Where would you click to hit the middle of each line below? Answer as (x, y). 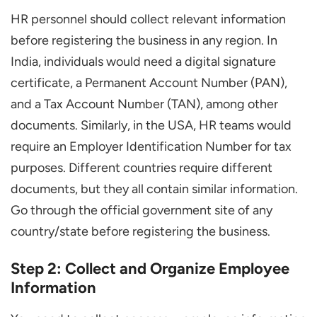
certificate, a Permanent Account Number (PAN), (149, 83)
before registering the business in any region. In (144, 41)
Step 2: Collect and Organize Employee (150, 269)
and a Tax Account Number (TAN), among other (144, 104)
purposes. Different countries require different (142, 168)
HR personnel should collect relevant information (148, 19)
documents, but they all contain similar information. (154, 189)
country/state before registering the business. (140, 232)
